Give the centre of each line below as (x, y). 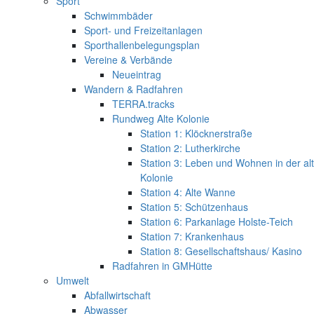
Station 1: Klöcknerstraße (196, 133)
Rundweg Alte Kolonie (161, 118)
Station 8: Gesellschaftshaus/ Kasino (221, 251)
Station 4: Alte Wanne (188, 192)
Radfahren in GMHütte (162, 265)
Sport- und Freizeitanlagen (143, 30)
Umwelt (73, 280)
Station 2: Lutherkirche (190, 148)
